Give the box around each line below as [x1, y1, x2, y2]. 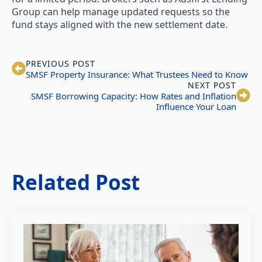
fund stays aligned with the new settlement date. [12, 18, 227, 31]
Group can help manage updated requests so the [12, 5, 230, 18]
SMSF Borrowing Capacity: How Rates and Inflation [31, 89, 236, 102]
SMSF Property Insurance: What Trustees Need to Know [26, 68, 248, 80]
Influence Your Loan [156, 100, 236, 112]
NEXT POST [188, 79, 236, 91]
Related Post [12, 168, 140, 196]
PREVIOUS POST [26, 57, 95, 69]
